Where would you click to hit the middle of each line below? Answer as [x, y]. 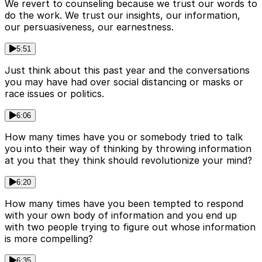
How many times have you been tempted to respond [124, 203]
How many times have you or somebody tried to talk [124, 137]
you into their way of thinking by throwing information [128, 148]
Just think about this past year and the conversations [127, 70]
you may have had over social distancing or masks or [124, 82]
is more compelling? [49, 238]
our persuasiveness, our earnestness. [89, 27]
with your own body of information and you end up [121, 215]
